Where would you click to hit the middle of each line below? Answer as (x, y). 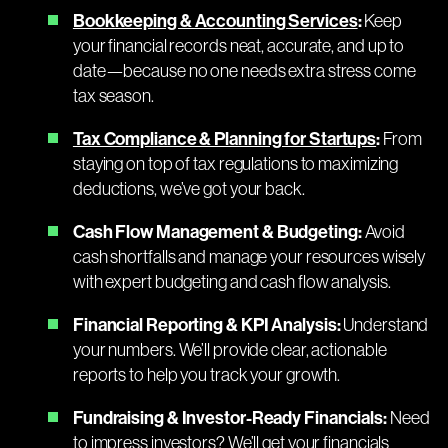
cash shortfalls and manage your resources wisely (249, 256)
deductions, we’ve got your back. (188, 188)
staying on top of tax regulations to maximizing (235, 163)
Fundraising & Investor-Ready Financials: (229, 417)
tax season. (113, 95)
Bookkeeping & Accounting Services (215, 20)
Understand (384, 324)
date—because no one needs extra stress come (244, 70)
